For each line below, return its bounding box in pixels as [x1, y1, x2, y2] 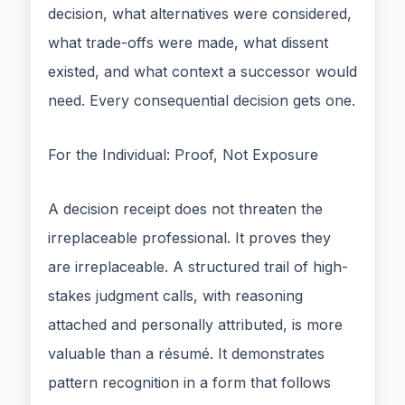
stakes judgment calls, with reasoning [48, 287, 303, 306]
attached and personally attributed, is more [48, 316, 343, 334]
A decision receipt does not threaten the [48, 200, 323, 219]
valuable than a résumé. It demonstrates [48, 344, 325, 363]
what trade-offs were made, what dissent [48, 33, 328, 52]
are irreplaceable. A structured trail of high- [48, 258, 348, 277]
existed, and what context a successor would [48, 62, 357, 81]
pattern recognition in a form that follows [48, 373, 331, 392]
